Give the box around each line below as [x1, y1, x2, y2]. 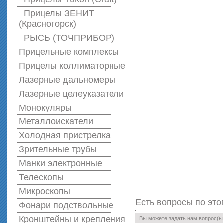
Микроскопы [19, 186, 70, 196]
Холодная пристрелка [19, 130, 111, 140]
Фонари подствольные [19, 200, 113, 210]
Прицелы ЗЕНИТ [24, 8, 94, 18]
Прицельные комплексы [19, 47, 119, 57]
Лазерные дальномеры [19, 75, 115, 85]
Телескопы [19, 172, 64, 182]
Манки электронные [19, 158, 102, 168]
